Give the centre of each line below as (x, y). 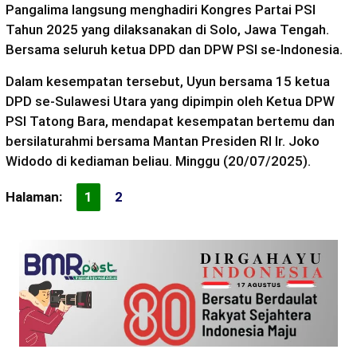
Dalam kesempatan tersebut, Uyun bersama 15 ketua (168, 82)
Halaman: (34, 197)
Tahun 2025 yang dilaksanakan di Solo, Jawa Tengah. (167, 30)
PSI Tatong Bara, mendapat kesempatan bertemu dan (170, 122)
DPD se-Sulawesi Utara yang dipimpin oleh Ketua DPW (170, 102)
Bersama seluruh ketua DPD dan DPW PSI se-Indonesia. (174, 50)
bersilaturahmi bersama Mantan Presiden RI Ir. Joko (163, 141)
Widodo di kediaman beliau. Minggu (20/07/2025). (158, 161)
